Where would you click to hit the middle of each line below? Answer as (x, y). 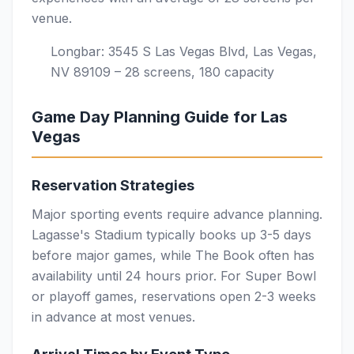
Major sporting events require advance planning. (177, 214)
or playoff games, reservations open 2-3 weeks (174, 296)
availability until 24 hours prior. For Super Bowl (174, 276)
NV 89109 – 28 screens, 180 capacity (162, 72)
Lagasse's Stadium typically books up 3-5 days (171, 235)
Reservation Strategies (113, 185)
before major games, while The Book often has (173, 255)
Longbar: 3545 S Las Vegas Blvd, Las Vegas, (184, 51)
